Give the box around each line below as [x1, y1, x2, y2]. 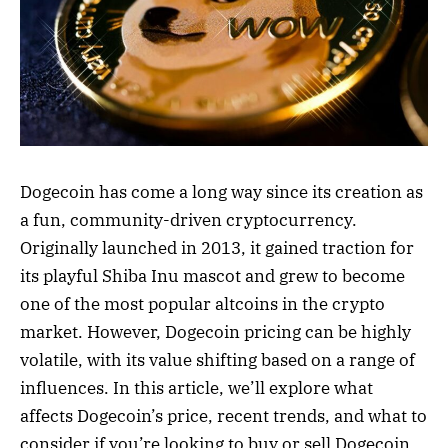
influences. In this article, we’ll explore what [20, 376, 373, 399]
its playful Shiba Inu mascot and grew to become [20, 264, 405, 287]
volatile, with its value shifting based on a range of [20, 348, 415, 371]
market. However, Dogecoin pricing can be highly [20, 320, 411, 343]
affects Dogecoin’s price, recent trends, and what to [20, 404, 427, 427]
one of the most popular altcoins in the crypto [20, 292, 385, 315]
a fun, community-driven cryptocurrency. [20, 208, 357, 231]
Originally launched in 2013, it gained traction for [20, 236, 414, 259]
